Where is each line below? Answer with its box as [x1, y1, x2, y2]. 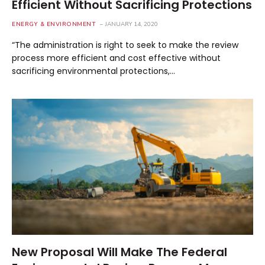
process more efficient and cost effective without [12, 52, 221, 64]
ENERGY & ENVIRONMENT [12, 20, 96, 28]
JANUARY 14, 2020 [105, 20, 158, 28]
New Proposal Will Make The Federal [12, 243, 227, 260]
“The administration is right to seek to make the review [12, 39, 238, 51]
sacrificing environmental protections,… [12, 65, 175, 77]
